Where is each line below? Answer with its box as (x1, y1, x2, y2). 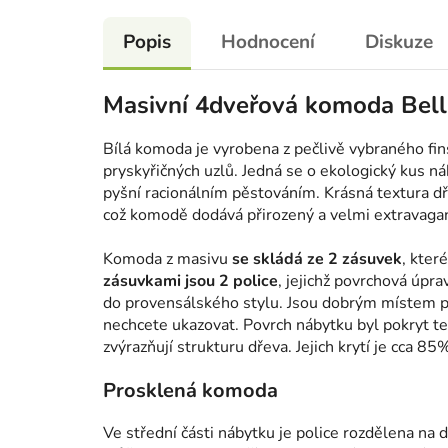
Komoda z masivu (103, 248, 232, 271)
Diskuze (365, 29, 433, 56)
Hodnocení (221, 29, 315, 56)
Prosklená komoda (103, 377, 278, 405)
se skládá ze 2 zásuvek (232, 248, 402, 271)
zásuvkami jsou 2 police (103, 270, 278, 293)
